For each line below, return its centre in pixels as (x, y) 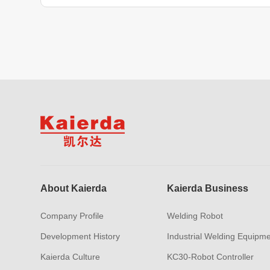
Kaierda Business (207, 188)
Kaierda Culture (71, 257)
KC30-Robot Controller (210, 257)
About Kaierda (74, 188)
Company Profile (72, 216)
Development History (80, 236)
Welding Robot (195, 216)
